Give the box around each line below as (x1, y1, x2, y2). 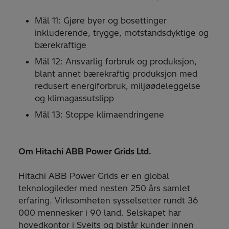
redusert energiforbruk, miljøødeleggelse (35, 81, 200, 91)
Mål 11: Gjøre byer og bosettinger (35, 15, 167, 26)
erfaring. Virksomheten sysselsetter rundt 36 (18, 195, 198, 206)
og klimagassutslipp (35, 93, 114, 104)
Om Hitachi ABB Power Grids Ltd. (18, 146, 151, 157)
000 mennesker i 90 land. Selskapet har (18, 208, 181, 218)
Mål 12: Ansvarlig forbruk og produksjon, (35, 56, 197, 67)
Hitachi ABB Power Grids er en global (18, 171, 169, 181)
